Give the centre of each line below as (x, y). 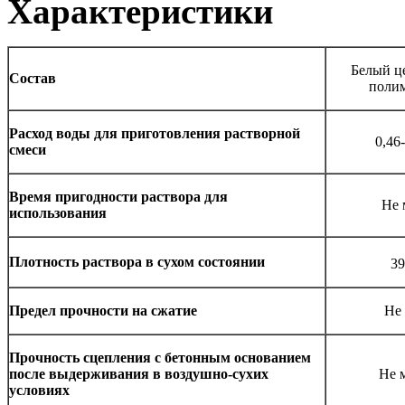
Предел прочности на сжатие (103, 310)
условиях (39, 390)
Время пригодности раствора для (118, 196)
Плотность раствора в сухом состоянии (137, 261)
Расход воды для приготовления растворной (155, 133)
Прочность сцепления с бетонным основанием (160, 357)
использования (58, 212)
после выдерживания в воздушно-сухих (139, 373)
